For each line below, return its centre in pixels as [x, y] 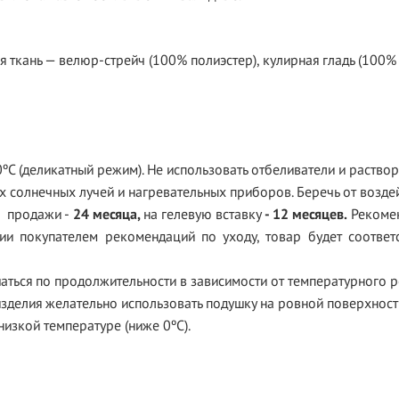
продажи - [38, 214]
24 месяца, [108, 214]
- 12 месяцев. [305, 214]
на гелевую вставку [203, 214]
